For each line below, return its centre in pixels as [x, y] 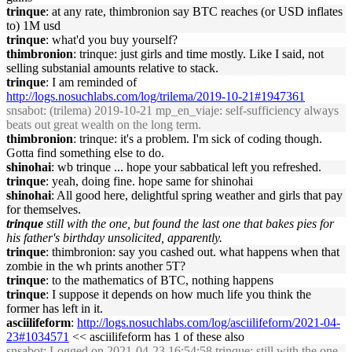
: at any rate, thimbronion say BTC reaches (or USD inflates [194, 11]
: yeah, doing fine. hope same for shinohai [149, 181]
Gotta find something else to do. [85, 153]
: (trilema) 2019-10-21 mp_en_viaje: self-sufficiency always [191, 110]
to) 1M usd [33, 26]
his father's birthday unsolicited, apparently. [114, 238]
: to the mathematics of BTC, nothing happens [159, 280]
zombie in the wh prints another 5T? [96, 266]
